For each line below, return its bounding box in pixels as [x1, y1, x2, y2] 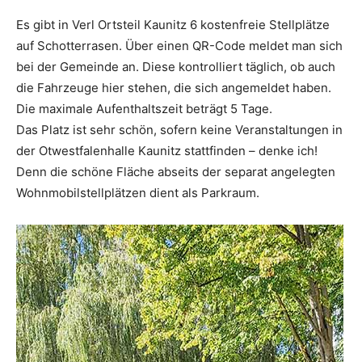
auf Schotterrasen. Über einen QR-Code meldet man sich [16, 37, 343, 53]
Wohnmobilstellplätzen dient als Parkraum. [16, 184, 259, 200]
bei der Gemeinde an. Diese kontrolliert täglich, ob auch [16, 58, 335, 74]
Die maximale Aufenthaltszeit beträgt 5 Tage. [16, 100, 272, 116]
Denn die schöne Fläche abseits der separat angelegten [16, 163, 335, 179]
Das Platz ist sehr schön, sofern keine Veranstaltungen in [16, 121, 343, 137]
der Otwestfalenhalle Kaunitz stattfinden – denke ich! [16, 142, 318, 158]
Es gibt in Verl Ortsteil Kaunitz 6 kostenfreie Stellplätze [16, 16, 330, 32]
